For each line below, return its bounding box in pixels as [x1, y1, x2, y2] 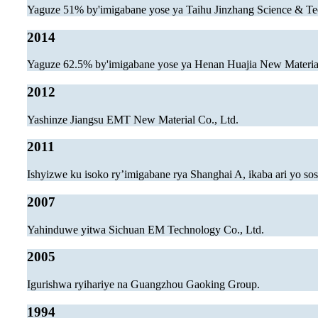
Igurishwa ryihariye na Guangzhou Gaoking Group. [27, 278, 260, 291]
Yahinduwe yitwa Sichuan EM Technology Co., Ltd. [27, 223, 264, 236]
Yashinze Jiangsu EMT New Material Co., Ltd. [27, 113, 238, 126]
